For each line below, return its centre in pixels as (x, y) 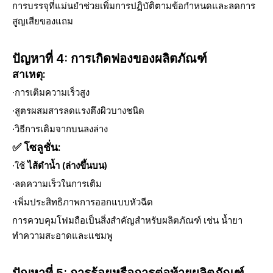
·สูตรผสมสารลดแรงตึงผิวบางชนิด (78, 111)
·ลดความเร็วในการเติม (57, 184)
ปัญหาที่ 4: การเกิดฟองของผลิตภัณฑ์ (110, 58)
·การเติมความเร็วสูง (51, 92)
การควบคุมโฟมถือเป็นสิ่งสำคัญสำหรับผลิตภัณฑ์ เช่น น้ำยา (127, 220)
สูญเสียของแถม (43, 21)
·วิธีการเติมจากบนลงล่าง (60, 129)
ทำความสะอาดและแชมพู (62, 236)
